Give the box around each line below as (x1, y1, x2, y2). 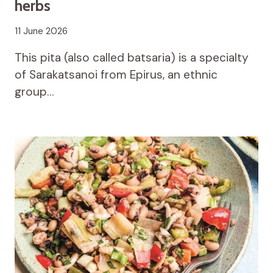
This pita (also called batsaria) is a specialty (15, 50, 249, 66)
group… (15, 84, 54, 100)
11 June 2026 (15, 25, 68, 38)
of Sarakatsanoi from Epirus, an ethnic (15, 67, 218, 83)
